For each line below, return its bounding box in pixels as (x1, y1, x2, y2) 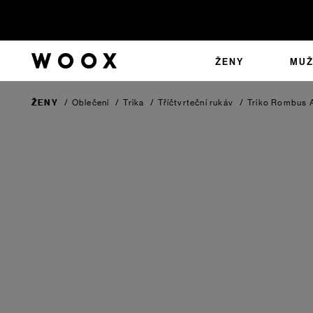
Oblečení (71, 98, 110, 108)
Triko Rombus (247, 98, 310, 108)
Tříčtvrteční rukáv (158, 98, 234, 108)
